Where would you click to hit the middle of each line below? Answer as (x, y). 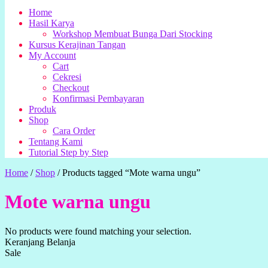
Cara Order (74, 131)
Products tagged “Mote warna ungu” (131, 173)
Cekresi (67, 77)
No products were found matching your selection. (98, 231)
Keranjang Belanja (40, 242)
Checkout (71, 88)
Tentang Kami (56, 141)
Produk (42, 109)
